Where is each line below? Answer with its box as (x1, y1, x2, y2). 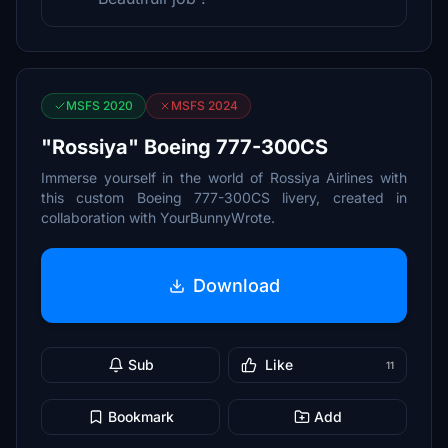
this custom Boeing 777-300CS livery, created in (41, 189, 407, 206)
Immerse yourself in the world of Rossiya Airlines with (41, 169, 407, 186)
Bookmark (107, 408, 174, 425)
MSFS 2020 (66, 98, 133, 113)
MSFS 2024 (171, 98, 238, 113)
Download (192, 274, 280, 296)
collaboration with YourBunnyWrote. (41, 209, 275, 226)
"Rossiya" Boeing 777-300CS (41, 135, 328, 159)
